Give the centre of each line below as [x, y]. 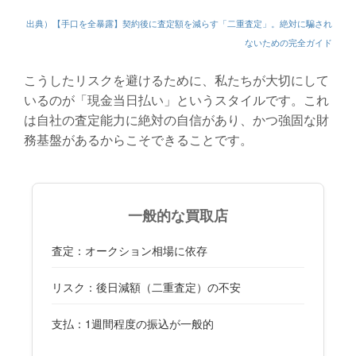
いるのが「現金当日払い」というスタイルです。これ [176, 100]
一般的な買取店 [178, 216]
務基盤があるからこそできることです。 [138, 140]
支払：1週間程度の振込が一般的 [133, 324]
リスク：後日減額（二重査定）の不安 [146, 287]
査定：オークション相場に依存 [130, 251]
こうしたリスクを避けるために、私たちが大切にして [176, 80]
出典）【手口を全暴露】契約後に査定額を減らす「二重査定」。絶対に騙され [179, 24]
